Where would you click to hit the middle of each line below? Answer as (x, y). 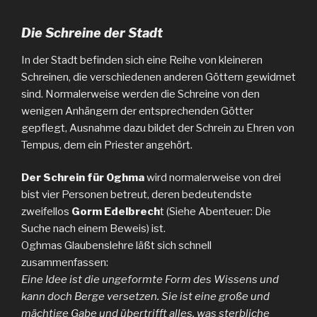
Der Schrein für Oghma (83, 178)
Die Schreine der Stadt (92, 33)
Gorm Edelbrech (116, 212)
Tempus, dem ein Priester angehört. (107, 145)
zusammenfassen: (65, 263)
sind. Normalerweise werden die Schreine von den (140, 94)
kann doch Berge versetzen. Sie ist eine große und (145, 297)
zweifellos (46, 212)
